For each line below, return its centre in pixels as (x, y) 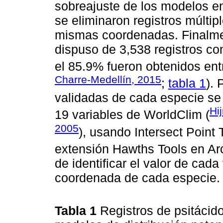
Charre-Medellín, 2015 (108, 79)
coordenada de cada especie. (137, 178)
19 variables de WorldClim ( (132, 115)
